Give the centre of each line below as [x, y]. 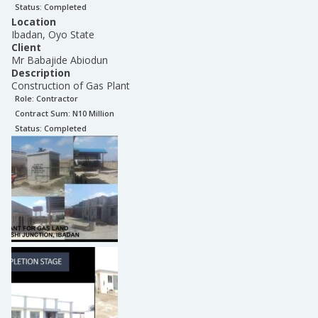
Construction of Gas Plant [71, 86]
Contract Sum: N [46, 113]
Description [41, 73]
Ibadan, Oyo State [53, 34]
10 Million [96, 113]
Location [34, 22]
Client [26, 47]
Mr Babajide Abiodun [60, 60]
